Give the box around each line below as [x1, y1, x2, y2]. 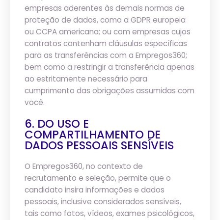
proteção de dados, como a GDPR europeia [25, 15, 186, 25]
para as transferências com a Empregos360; [25, 50, 187, 60]
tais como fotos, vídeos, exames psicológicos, [25, 208, 194, 219]
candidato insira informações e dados [25, 185, 165, 195]
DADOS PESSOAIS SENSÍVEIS [25, 137, 174, 153]
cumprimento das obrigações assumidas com [25, 85, 194, 96]
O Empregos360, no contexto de [25, 161, 143, 171]
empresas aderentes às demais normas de [25, 3, 185, 13]
